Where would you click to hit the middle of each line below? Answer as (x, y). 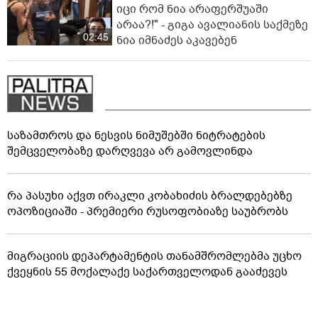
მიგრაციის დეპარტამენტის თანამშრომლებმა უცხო (154, 256)
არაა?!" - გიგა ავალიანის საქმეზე (212, 25)
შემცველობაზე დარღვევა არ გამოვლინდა (130, 151)
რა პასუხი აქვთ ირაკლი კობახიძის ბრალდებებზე (150, 196)
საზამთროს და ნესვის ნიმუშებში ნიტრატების (136, 135)
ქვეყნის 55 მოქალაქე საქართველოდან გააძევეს (147, 272)
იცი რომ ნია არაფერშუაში (192, 10)
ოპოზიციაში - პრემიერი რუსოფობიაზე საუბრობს (148, 211)
